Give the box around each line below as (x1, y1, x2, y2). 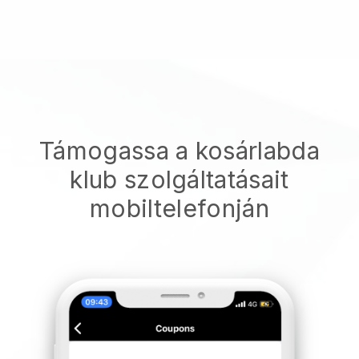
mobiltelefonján (90, 193, 269, 223)
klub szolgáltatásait (70, 164, 289, 194)
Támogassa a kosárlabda (38, 135, 321, 165)
